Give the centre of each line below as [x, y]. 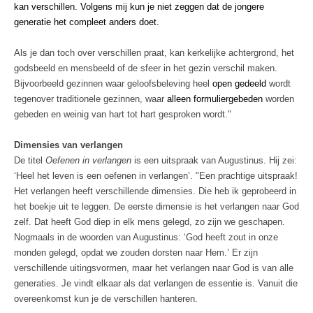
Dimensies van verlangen [68, 145]
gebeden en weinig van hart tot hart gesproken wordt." [123, 115]
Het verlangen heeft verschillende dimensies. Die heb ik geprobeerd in [155, 191]
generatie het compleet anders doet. [87, 22]
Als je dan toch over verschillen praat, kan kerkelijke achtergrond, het [154, 53]
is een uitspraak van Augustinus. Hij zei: [214, 161]
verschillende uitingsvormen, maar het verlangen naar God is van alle [154, 268]
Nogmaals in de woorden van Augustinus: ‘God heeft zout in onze [146, 238]
